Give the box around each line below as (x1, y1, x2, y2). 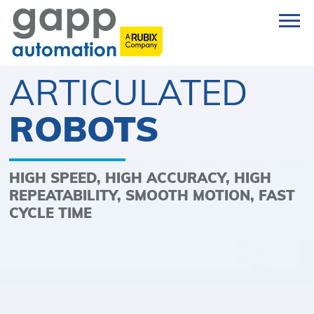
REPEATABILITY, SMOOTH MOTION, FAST (9, 186, 296, 205)
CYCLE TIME (9, 204, 93, 222)
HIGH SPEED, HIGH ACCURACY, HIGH (9, 169, 272, 187)
